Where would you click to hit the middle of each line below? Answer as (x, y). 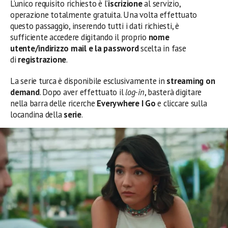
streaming (185, 81)
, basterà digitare (173, 92)
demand (25, 92)
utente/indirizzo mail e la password (75, 48)
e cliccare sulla (181, 103)
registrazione (42, 60)
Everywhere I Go (125, 103)
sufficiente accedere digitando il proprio (79, 37)
